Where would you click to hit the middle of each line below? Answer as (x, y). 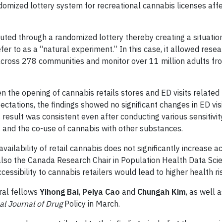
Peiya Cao (101, 192)
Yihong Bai (59, 192)
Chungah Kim (162, 192)
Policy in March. (93, 203)
